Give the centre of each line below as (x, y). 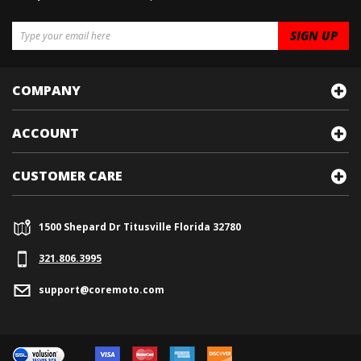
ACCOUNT (46, 133)
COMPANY (46, 90)
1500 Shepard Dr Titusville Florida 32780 (140, 226)
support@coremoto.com (102, 289)
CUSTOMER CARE (67, 176)
